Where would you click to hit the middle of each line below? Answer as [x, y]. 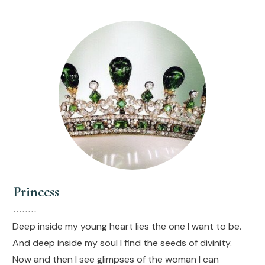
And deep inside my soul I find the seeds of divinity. [122, 243]
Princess [36, 192]
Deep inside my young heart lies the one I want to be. [127, 226]
